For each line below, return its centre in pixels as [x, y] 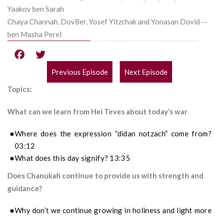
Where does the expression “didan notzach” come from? [113, 134]
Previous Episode [80, 72]
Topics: [20, 89]
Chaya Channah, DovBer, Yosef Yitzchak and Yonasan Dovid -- [107, 22]
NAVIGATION [85, 100]
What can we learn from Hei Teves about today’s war [97, 112]
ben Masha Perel [34, 34]
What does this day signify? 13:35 [72, 158]
